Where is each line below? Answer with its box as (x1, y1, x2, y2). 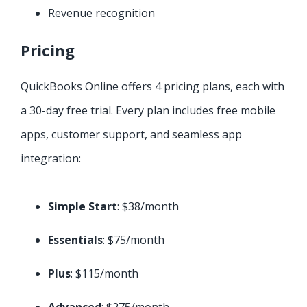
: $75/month (103, 232, 164, 248)
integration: (21, 151, 81, 167)
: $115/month (71, 266, 138, 282)
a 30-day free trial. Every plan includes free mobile (21, 103, 275, 119)
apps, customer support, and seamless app (21, 127, 242, 143)
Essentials (48, 232, 103, 248)
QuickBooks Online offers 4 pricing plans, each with (21, 79, 284, 95)
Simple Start (48, 199, 117, 214)
